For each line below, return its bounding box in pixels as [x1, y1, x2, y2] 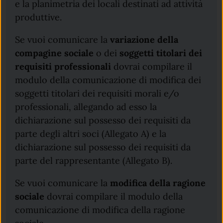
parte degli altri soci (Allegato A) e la [15, 127, 167, 139]
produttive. [15, 11, 62, 23]
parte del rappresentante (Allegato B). [15, 154, 173, 166]
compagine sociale [15, 47, 94, 59]
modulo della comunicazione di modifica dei [15, 74, 202, 86]
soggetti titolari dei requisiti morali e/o [15, 87, 180, 99]
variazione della [110, 33, 179, 45]
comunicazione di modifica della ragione [15, 204, 186, 216]
